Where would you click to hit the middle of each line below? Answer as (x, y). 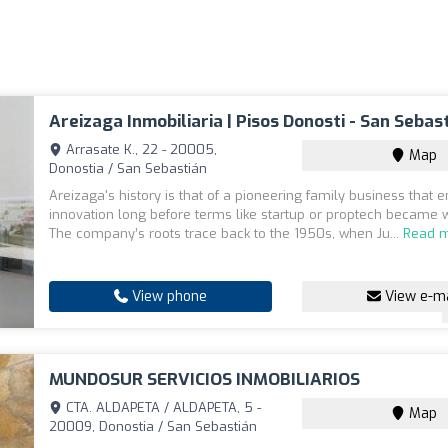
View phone (168, 296)
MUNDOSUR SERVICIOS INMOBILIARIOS (205, 379)
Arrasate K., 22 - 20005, (140, 149)
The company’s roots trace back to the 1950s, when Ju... (226, 233)
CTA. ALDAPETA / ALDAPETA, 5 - (162, 407)
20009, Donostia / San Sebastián (153, 426)
